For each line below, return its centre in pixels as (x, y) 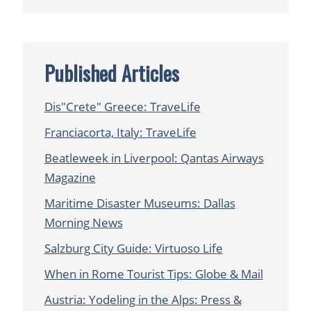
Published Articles (111, 73)
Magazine (70, 178)
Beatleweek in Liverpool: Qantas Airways (154, 158)
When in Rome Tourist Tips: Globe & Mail (153, 274)
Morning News (83, 223)
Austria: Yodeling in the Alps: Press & (143, 300)
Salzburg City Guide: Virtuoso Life (133, 249)
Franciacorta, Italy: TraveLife (120, 133)
